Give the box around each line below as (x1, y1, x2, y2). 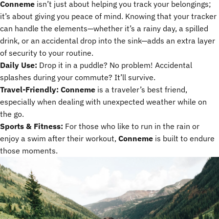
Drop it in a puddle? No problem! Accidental (37, 60, 192, 70)
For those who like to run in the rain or (63, 121, 199, 131)
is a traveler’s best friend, (95, 84, 187, 94)
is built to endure (153, 133, 215, 143)
